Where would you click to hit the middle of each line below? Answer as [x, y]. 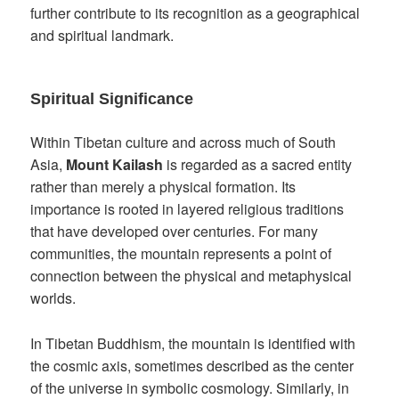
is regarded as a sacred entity [258, 165]
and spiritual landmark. [102, 36]
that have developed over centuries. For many [175, 232]
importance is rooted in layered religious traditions [187, 209]
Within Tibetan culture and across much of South [183, 142]
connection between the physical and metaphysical [191, 276]
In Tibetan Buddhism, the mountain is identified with [193, 343]
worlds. [53, 298]
